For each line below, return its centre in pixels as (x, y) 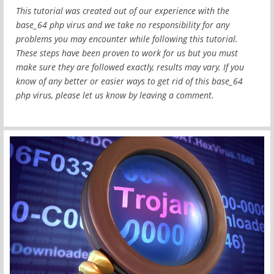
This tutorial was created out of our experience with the (123, 11)
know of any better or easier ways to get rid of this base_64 (129, 81)
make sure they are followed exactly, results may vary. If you (130, 67)
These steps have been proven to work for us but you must (127, 53)
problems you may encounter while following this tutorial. (127, 39)
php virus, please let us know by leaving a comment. (115, 95)
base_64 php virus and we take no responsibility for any (123, 25)
